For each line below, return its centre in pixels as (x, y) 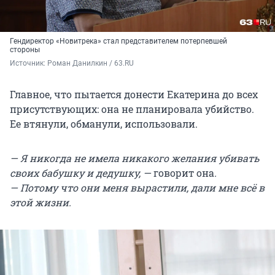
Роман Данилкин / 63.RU (91, 63)
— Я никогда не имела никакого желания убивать (134, 158)
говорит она (184, 173)
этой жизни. (41, 202)
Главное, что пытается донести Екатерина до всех (134, 94)
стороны (25, 50)
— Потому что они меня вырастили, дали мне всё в (137, 188)
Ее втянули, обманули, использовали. (104, 124)
